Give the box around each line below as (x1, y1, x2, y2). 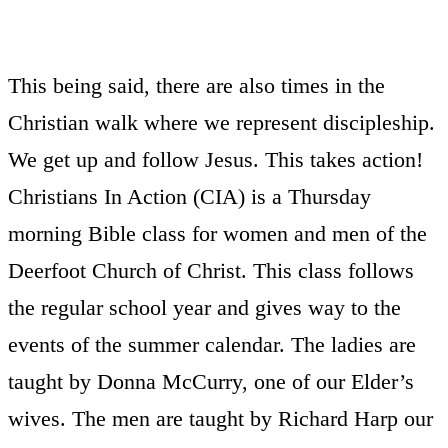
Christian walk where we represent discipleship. (8, 110, 435, 135)
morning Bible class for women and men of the (8, 221, 427, 246)
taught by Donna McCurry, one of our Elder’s (8, 369, 414, 394)
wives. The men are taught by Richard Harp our (8, 406, 433, 431)
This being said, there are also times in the (8, 73, 385, 98)
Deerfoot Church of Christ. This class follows (8, 258, 414, 283)
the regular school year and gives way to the (8, 295, 401, 320)
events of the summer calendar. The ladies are (8, 332, 416, 357)
